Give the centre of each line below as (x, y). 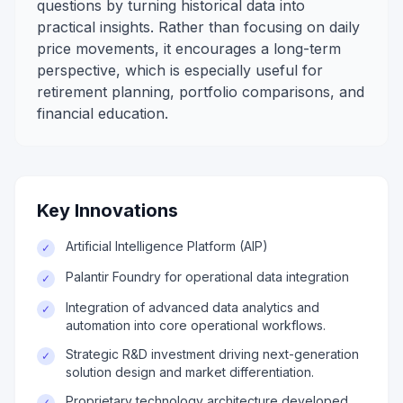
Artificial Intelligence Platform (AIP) (167, 246)
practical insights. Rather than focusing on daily (198, 27)
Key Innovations (107, 210)
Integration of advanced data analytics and (193, 307)
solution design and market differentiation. (190, 372)
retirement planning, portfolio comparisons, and (201, 92)
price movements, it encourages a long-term (189, 49)
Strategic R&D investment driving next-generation (212, 354)
